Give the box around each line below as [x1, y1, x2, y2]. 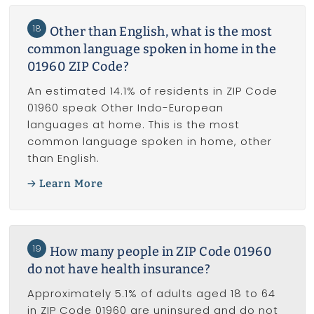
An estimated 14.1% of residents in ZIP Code [27, 83, 278, 98]
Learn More [39, 177, 103, 191]
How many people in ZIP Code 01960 [49, 244, 272, 260]
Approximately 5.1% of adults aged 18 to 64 [27, 286, 275, 301]
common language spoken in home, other [27, 133, 272, 149]
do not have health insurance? [27, 261, 210, 278]
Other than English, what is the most [49, 23, 273, 39]
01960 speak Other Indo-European [27, 100, 224, 115]
